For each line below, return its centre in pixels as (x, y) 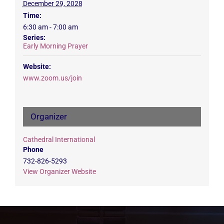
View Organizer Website (59, 172)
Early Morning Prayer (55, 46)
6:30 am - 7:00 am (50, 27)
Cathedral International (59, 140)
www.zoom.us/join (52, 78)
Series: (34, 38)
